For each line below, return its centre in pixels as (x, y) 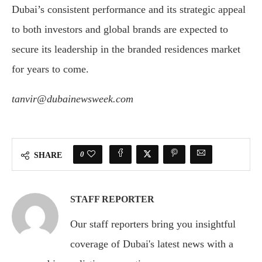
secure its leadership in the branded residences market (126, 49)
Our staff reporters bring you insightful (153, 224)
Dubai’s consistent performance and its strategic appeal (129, 10)
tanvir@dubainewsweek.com (73, 99)
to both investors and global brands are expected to (120, 30)
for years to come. (50, 69)
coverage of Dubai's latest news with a (152, 244)
